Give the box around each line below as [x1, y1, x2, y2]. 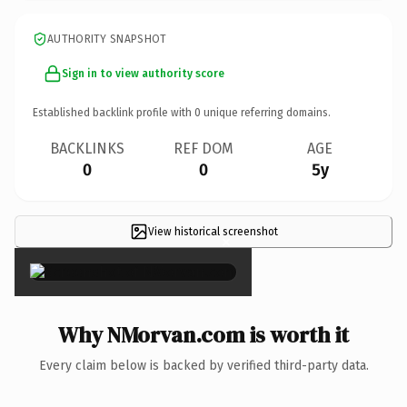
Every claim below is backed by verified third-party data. [38, 357, 369, 373]
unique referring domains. [201, 105, 331, 119]
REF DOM [174, 139, 233, 157]
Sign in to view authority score [62, 66, 224, 80]
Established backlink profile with [33, 105, 194, 119]
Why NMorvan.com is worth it [58, 319, 349, 350]
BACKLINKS [50, 139, 124, 157]
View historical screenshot [147, 224, 278, 238]
